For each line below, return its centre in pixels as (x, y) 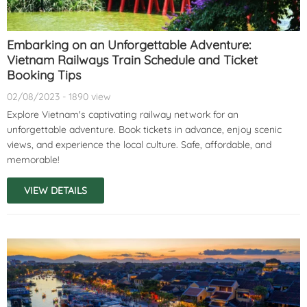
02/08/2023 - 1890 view (59, 96)
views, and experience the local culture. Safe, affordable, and (139, 144)
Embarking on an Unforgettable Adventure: (129, 45)
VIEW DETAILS (56, 190)
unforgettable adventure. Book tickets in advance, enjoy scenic (144, 129)
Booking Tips (44, 75)
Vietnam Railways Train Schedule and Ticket (132, 60)
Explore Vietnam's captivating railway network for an (123, 114)
